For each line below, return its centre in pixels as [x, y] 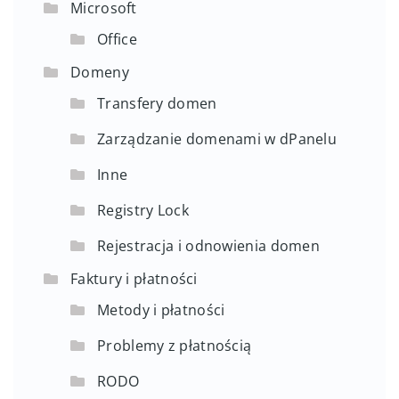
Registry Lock [143, 210]
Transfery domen [157, 103]
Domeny [100, 72]
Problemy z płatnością [175, 345]
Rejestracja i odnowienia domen [208, 245]
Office [117, 39]
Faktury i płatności [134, 278]
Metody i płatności [161, 309]
